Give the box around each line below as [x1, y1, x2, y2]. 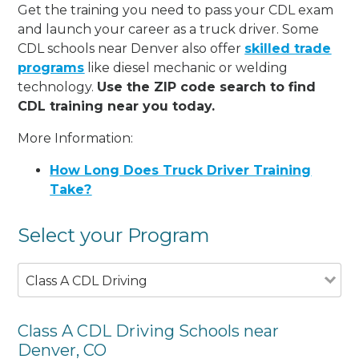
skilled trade [244, 40, 332, 56]
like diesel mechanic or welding [84, 59, 288, 75]
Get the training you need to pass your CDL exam [18, 2, 334, 18]
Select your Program [18, 223, 211, 247]
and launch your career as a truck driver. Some [18, 21, 320, 37]
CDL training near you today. [18, 98, 216, 114]
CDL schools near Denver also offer [18, 40, 245, 56]
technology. [18, 79, 98, 95]
